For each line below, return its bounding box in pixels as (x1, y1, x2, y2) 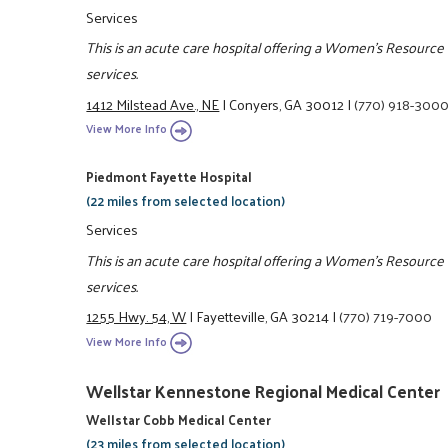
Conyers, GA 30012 (229, 90, 345, 117)
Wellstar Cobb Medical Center (86, 407, 272, 431)
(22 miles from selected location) (86, 189, 286, 213)
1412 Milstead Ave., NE (86, 90, 220, 117)
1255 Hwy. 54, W (86, 303, 187, 330)
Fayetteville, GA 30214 (196, 303, 330, 330)
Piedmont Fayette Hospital (86, 165, 253, 189)
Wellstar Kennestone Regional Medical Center (86, 375, 441, 406)
